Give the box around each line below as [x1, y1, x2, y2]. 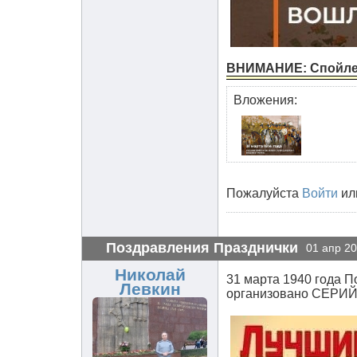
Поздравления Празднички [106, 238, 298, 256]
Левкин [119, 279, 181, 299]
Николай [114, 265, 186, 284]
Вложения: [233, 92, 297, 107]
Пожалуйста [226, 186, 302, 200]
